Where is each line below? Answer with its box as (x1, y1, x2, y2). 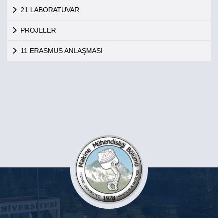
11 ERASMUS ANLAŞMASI (20, 47, 103, 54)
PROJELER (20, 26, 56, 34)
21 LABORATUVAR (20, 6, 79, 14)
